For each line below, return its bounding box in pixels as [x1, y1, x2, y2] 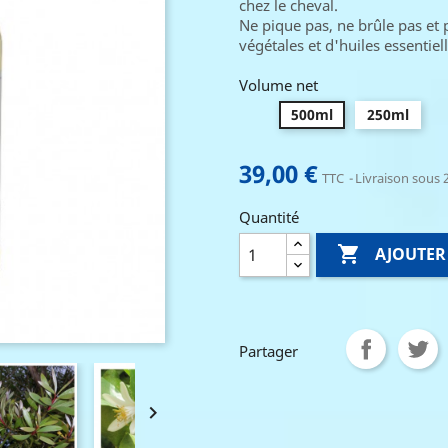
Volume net [239, 75, 318, 95]
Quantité [239, 207, 299, 227]
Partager [239, 341, 298, 361]
